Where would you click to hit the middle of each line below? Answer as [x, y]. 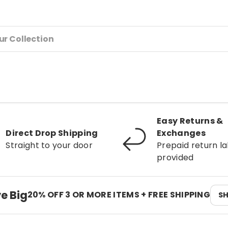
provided [175, 157]
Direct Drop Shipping [52, 133]
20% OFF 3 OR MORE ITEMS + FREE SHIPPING [119, 195]
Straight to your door [49, 145]
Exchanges [181, 133]
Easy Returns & [190, 121]
